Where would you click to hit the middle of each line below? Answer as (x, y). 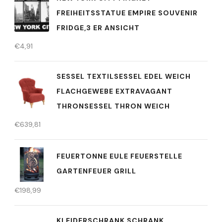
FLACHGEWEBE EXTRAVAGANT (114, 91)
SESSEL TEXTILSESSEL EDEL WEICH (124, 76)
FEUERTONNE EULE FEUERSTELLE (119, 156)
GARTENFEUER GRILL (96, 171)
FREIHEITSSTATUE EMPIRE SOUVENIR (127, 13)
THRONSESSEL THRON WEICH (113, 106)
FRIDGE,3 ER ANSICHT (98, 28)
